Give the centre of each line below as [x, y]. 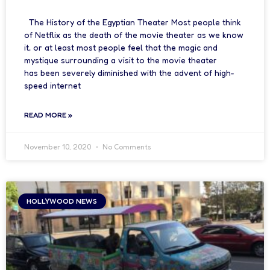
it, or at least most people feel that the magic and [121, 47]
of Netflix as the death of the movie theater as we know [134, 35]
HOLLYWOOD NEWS [62, 201]
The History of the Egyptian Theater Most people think [133, 22]
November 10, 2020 [58, 147]
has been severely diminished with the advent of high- [129, 73]
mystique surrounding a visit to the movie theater [121, 60]
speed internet [52, 85]
